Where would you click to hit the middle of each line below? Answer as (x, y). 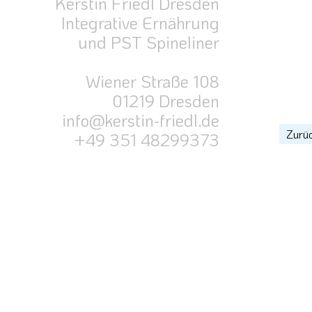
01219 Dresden (165, 100)
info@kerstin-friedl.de (140, 120)
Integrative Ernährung (140, 22)
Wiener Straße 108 (152, 81)
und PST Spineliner (148, 42)
